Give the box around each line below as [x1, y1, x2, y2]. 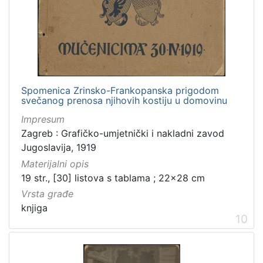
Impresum [21, 113, 65, 126]
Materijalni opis [21, 157, 89, 170]
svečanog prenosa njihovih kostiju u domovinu [21, 95, 227, 107]
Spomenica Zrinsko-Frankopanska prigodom [21, 85, 219, 97]
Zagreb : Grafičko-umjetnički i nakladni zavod [21, 127, 224, 140]
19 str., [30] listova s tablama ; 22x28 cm [21, 171, 205, 184]
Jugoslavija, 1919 [21, 141, 96, 154]
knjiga [21, 201, 48, 214]
